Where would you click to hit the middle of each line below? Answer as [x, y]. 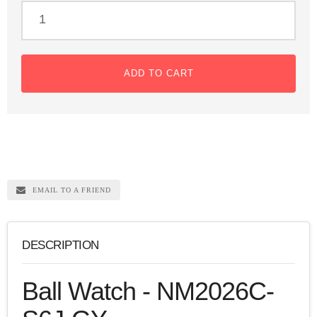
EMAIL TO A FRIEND [72, 190]
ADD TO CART [158, 74]
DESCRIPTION [60, 244]
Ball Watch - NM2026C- [148, 291]
